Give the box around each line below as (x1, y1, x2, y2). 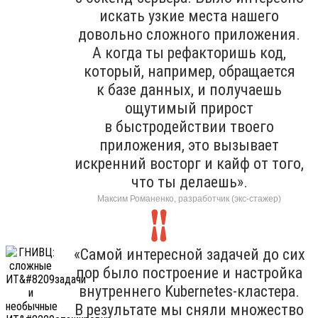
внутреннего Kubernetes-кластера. (79, 282, 300, 300)
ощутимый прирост (125, 99, 253, 117)
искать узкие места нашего (99, 6, 279, 25)
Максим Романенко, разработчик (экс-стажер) (97, 193, 281, 204)
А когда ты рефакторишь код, (92, 43, 286, 62)
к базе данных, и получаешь (97, 80, 282, 99)
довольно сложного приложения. (78, 25, 300, 43)
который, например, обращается (83, 62, 295, 80)
